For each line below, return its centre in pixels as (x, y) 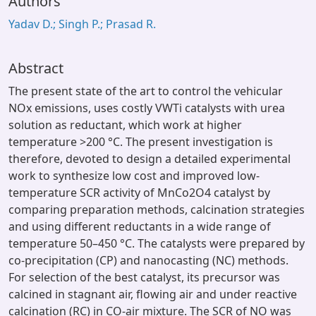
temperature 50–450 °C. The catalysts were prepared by (157, 243)
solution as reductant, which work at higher (125, 125)
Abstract (36, 68)
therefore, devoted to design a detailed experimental (150, 159)
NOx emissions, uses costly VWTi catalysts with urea (147, 108)
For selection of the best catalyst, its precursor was (144, 277)
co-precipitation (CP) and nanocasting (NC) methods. (148, 260)
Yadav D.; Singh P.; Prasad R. (82, 24)
